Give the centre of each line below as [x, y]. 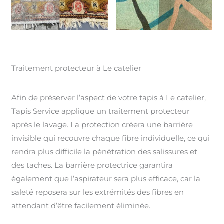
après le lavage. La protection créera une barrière [102, 124]
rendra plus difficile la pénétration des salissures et [105, 151]
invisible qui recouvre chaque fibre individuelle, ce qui [111, 138]
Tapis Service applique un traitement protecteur [101, 111]
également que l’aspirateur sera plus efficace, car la [106, 178]
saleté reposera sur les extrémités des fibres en [98, 192]
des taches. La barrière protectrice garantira [92, 165]
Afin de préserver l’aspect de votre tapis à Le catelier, [109, 97]
